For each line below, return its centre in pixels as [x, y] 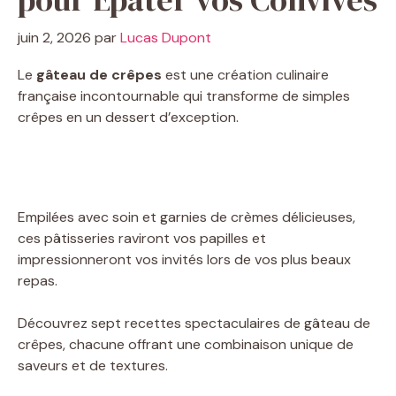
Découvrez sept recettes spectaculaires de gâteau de [194, 323]
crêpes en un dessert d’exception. [128, 117]
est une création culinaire [245, 74]
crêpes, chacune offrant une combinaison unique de [186, 344]
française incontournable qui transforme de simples [184, 95]
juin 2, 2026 [54, 37]
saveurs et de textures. [93, 365]
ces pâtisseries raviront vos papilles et [142, 238]
